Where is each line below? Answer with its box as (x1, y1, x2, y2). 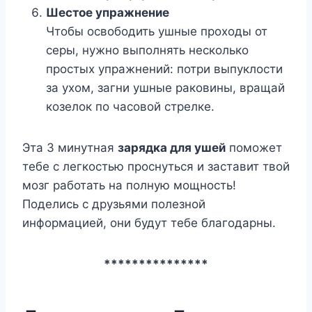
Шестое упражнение (46, 6, 169, 20)
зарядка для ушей (118, 141, 226, 155)
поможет (226, 141, 282, 155)
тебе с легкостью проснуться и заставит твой (22, 159, 290, 174)
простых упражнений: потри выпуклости (46, 62, 283, 77)
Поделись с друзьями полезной (22, 197, 205, 212)
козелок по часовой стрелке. (46, 100, 214, 114)
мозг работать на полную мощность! (22, 178, 236, 193)
